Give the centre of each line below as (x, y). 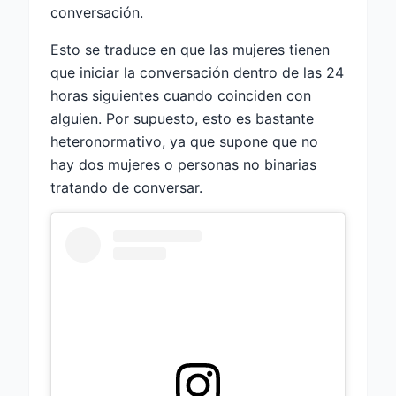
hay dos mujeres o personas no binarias (183, 164)
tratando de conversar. (126, 187)
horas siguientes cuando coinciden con (181, 95)
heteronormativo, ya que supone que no (184, 141)
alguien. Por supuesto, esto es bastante (182, 118)
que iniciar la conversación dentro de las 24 (197, 72)
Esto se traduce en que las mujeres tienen (190, 49)
